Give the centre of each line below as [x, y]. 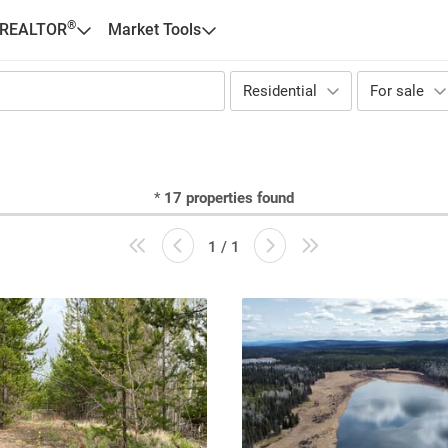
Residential [280, 91]
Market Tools [154, 29]
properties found [240, 198]
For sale [397, 91]
